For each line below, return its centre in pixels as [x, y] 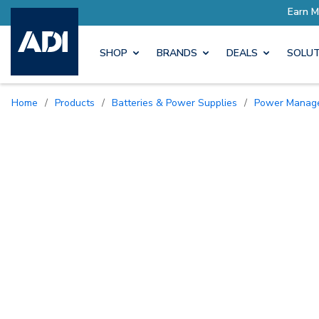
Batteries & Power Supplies [178, 103]
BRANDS [177, 53]
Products [78, 103]
